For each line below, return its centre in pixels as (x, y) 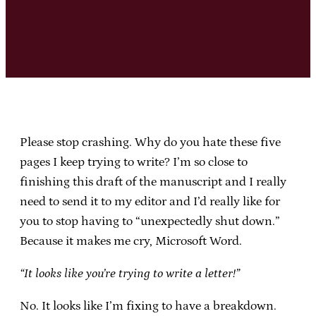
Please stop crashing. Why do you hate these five (150, 142)
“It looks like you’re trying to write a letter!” (130, 273)
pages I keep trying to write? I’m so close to (134, 162)
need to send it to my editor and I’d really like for (150, 201)
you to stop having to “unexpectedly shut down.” (150, 221)
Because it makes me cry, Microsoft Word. (131, 241)
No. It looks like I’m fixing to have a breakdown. (148, 306)
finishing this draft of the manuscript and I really (153, 182)
